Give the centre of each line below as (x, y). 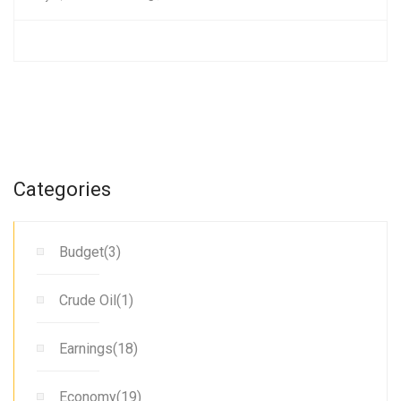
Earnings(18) (98, 348)
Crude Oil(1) (96, 300)
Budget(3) (90, 252)
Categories (62, 189)
